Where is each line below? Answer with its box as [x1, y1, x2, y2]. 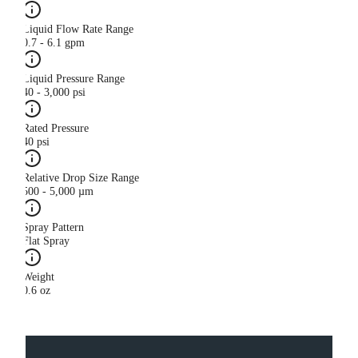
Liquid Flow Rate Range [22, 23, 133, 36]
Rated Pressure [22, 122, 89, 135]
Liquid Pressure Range [22, 73, 125, 86]
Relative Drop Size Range [22, 172, 139, 185]
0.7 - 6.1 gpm [22, 37, 85, 50]
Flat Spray [22, 235, 70, 248]
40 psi [22, 136, 50, 149]
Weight [22, 271, 54, 284]
